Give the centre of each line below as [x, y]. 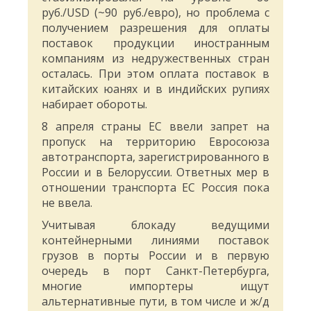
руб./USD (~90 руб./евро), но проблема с [155, 13]
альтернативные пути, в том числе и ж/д [155, 302]
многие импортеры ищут [155, 286]
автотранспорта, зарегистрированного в [155, 157]
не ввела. [67, 203]
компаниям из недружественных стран [155, 59]
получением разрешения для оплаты [155, 28]
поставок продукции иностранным [155, 43]
